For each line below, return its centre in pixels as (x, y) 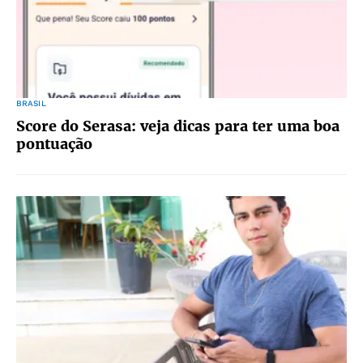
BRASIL (31, 103)
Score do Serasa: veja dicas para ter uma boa (178, 126)
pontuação (54, 144)
